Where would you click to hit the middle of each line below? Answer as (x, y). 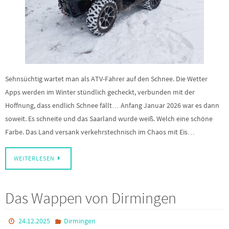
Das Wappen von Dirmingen (91, 198)
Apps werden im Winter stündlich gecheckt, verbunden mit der (100, 92)
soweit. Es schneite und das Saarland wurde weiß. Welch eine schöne (109, 118)
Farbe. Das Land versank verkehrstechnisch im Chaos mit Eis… (100, 132)
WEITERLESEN (34, 159)
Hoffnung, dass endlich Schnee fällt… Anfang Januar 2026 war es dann (112, 105)
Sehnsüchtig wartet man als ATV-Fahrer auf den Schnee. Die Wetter (106, 78)
